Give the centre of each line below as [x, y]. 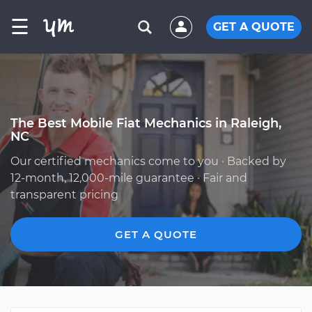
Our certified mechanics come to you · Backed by [148, 161]
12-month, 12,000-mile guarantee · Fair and [129, 178]
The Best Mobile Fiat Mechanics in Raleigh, [146, 123]
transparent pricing [64, 195]
